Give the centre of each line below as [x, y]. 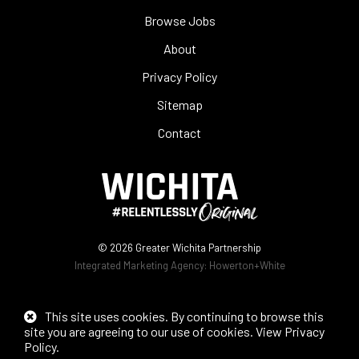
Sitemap [179, 105]
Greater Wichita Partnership [198, 248]
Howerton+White [247, 266]
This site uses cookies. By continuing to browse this [184, 316]
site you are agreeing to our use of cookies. [140, 331]
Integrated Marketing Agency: [141, 266]
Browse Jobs [179, 21]
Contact [179, 133]
